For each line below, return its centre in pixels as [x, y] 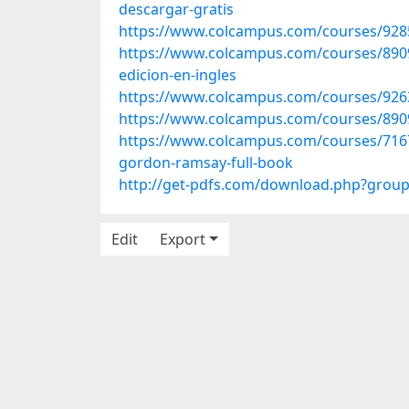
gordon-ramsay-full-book [206, 163]
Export [183, 239]
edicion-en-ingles [178, 75]
